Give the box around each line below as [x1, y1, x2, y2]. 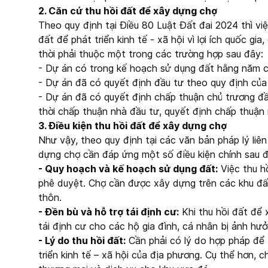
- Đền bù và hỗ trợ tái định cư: [38, 206, 179, 218]
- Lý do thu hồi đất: [38, 234, 126, 246]
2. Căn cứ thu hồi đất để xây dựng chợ [38, 5, 220, 17]
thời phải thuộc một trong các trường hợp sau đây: [38, 48, 263, 60]
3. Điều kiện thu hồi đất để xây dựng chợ [38, 120, 227, 132]
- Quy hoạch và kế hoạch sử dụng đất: [38, 163, 218, 175]
